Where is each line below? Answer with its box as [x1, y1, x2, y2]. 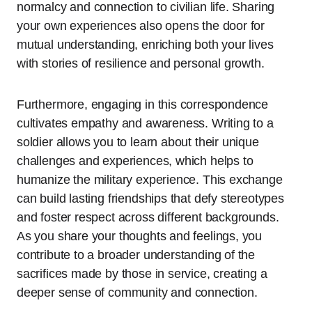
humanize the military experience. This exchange [17, 172, 283, 187]
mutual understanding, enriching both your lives [17, 37, 274, 52]
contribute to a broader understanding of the [17, 247, 256, 262]
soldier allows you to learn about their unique [17, 134, 259, 149]
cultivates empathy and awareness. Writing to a [17, 116, 274, 130]
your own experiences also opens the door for [17, 18, 265, 33]
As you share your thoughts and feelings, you [17, 228, 263, 243]
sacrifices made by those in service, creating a [17, 266, 267, 281]
